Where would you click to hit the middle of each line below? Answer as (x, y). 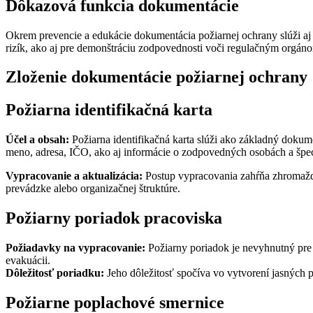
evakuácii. (28, 261)
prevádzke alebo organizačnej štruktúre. (93, 189)
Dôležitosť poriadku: (55, 273)
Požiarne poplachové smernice (115, 302)
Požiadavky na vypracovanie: (75, 248)
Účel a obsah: (37, 140)
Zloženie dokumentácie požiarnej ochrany (156, 77)
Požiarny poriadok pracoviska (114, 218)
